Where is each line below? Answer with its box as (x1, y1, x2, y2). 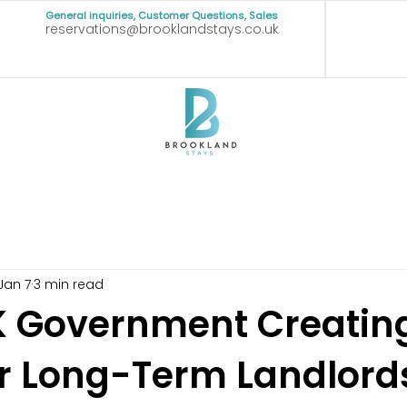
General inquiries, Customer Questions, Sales (45, 8, 278, 23)
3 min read (34, 274, 104, 293)
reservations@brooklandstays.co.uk (45, 20, 279, 38)
